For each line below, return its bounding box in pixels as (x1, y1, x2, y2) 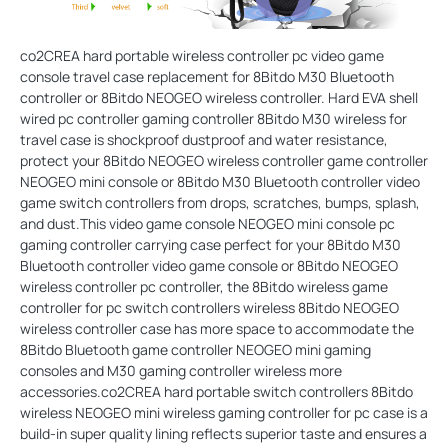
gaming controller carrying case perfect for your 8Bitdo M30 (20, 235, 401, 255)
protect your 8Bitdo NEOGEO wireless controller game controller (20, 151, 428, 171)
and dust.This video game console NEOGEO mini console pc (20, 214, 395, 234)
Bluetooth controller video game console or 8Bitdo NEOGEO (20, 256, 398, 276)
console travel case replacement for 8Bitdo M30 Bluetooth (20, 67, 394, 87)
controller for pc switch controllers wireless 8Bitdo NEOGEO (20, 298, 399, 318)
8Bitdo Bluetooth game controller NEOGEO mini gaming (20, 340, 371, 360)
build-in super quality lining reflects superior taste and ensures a (20, 424, 427, 444)
